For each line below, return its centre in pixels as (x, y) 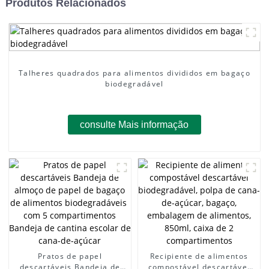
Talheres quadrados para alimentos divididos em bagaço (134, 73)
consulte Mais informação (134, 124)
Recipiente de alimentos (199, 256)
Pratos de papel (70, 256)
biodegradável (134, 83)
